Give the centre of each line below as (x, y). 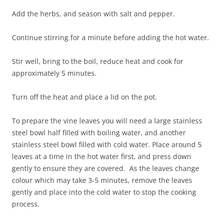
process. (26, 204)
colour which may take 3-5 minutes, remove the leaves (102, 180)
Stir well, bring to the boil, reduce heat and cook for (98, 61)
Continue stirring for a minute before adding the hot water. (111, 37)
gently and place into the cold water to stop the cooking (104, 192)
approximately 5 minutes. (54, 73)
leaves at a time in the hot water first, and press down (102, 156)
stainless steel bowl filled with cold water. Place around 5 (107, 144)
